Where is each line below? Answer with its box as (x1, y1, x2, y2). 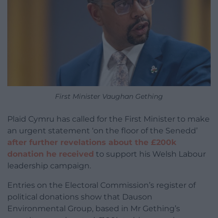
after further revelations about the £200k (7, 138, 176, 147)
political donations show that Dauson (7, 192, 152, 202)
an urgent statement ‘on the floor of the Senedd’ (7, 126, 198, 136)
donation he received (7, 149, 94, 159)
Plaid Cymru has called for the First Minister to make (7, 114, 210, 124)
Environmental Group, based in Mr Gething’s (7, 204, 180, 214)
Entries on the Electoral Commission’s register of (7, 181, 196, 190)
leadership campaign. (7, 161, 91, 171)
